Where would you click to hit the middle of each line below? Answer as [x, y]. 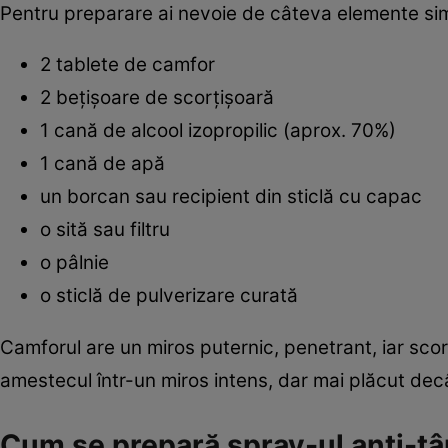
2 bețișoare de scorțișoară [157, 98]
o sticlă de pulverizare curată [169, 296]
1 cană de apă [102, 164]
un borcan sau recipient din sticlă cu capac [231, 197]
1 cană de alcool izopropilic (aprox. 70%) [218, 131]
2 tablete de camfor [127, 65]
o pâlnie [74, 263]
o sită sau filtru [105, 230]
